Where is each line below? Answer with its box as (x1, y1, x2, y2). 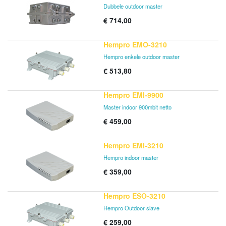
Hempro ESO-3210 (103, 191, 165, 201)
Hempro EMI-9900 (103, 90, 163, 100)
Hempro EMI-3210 (103, 140, 163, 150)
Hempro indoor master (103, 153, 158, 161)
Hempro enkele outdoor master (103, 52, 180, 61)
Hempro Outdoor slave (103, 204, 159, 212)
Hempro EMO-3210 (103, 39, 167, 49)
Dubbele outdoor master (103, 2, 162, 10)
